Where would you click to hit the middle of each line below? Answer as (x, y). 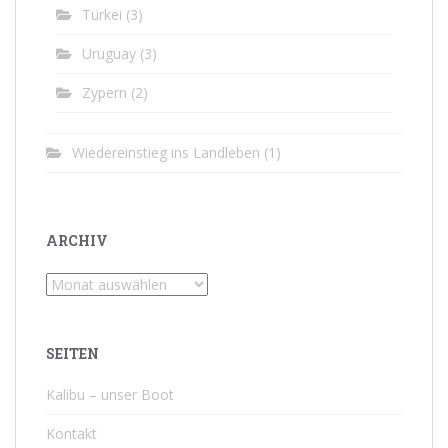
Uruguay (109, 54)
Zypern (104, 93)
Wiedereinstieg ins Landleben (166, 153)
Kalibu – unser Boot (110, 395)
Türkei (102, 15)
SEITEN (72, 354)
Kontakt (71, 434)
